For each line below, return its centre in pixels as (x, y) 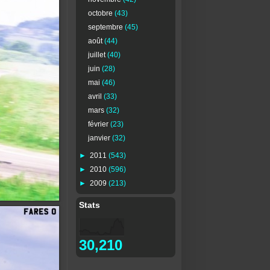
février (99, 124)
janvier (100, 138)
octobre (101, 13)
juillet (97, 55)
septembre (106, 27)
